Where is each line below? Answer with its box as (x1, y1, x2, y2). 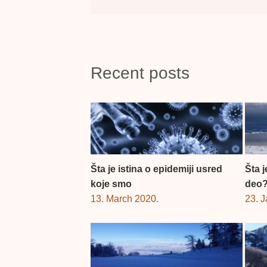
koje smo (91, 178, 132, 189)
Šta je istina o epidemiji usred (91, 163, 222, 174)
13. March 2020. (91, 193, 159, 204)
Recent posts (91, 63, 190, 82)
